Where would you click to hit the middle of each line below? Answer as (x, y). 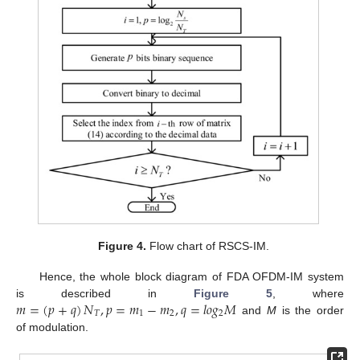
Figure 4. (122, 245)
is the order (310, 310)
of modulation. (52, 327)
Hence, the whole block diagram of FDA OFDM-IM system (191, 276)
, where (308, 293)
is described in (105, 293)
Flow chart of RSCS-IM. (207, 245)
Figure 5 (233, 293)
